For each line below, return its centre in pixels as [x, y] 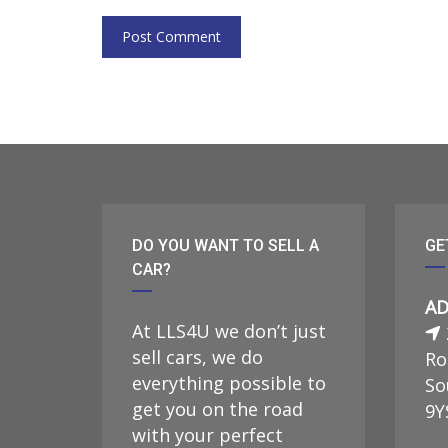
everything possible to [229, 382]
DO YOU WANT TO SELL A [225, 245]
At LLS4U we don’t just [229, 330]
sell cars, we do [197, 356]
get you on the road [217, 408]
